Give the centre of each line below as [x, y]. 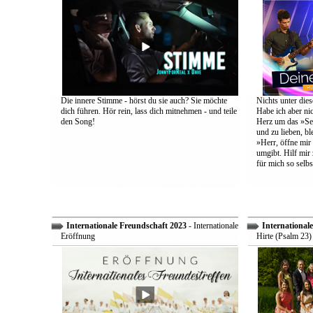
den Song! [78, 122]
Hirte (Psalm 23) [284, 236]
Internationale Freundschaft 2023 [125, 226]
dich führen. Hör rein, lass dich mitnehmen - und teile [148, 111]
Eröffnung [78, 236]
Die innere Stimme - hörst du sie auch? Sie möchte [144, 101]
